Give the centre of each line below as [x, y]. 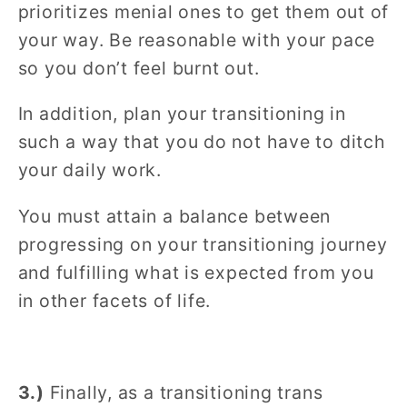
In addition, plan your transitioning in [182, 114]
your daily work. [89, 170]
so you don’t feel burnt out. [139, 68]
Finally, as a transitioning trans [184, 392]
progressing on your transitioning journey [203, 244]
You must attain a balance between [174, 216]
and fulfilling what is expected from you [196, 272]
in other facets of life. [114, 300]
